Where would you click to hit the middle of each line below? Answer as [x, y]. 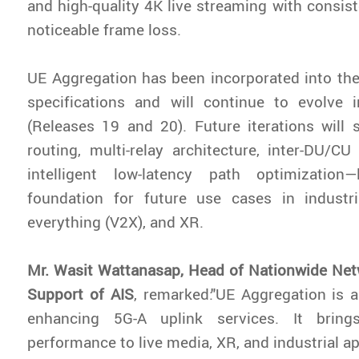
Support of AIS [81, 293]
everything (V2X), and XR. [116, 221]
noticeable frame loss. [105, 29]
